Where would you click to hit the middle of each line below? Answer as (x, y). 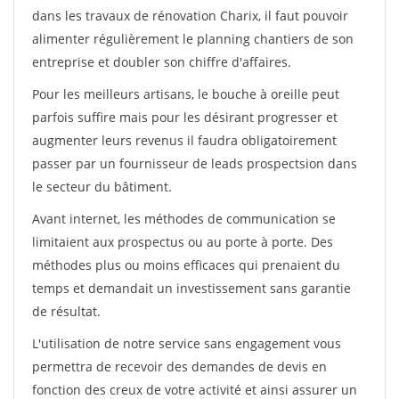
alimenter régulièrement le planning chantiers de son (193, 39)
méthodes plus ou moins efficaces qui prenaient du (186, 265)
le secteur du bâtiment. (102, 187)
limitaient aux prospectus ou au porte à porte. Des (183, 242)
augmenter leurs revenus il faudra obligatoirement (184, 140)
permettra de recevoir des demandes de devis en (179, 366)
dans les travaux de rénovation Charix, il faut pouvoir (190, 16)
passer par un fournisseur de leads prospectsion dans (195, 163)
